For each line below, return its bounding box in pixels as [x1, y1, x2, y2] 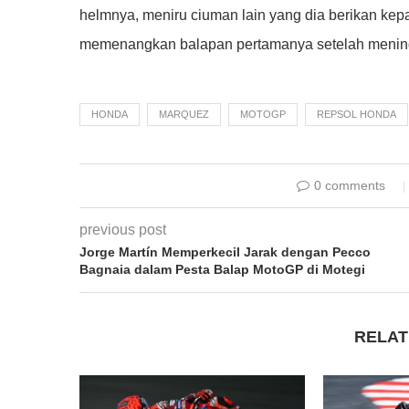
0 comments [313, 177, 385, 193]
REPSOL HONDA [317, 108, 396, 120]
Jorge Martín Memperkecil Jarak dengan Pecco [79, 244, 371, 259]
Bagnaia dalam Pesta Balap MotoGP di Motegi [79, 261, 365, 277]
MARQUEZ [159, 108, 209, 120]
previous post [79, 221, 166, 237]
